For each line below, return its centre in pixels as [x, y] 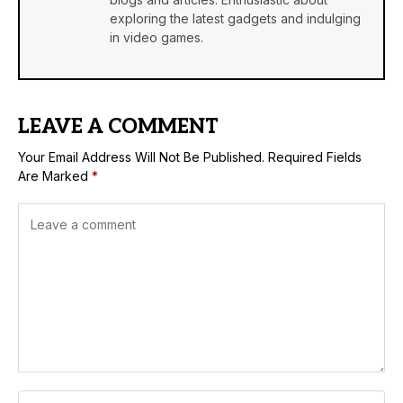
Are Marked [55, 175]
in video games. [157, 37]
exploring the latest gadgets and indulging [235, 18]
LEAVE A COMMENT [118, 126]
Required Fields [315, 157]
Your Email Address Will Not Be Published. [141, 157]
